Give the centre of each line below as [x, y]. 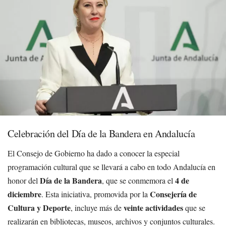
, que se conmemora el [138, 180]
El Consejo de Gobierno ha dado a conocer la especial [94, 153]
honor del [24, 180]
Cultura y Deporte [39, 207]
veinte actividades [153, 207]
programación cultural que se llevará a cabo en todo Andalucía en [111, 166]
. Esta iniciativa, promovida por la [96, 194]
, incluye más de [97, 207]
